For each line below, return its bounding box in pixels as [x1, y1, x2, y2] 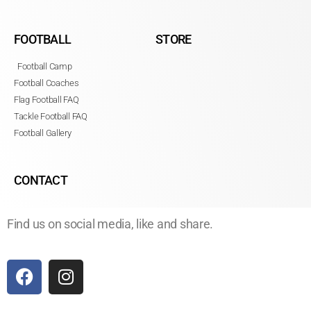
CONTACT [14, 172, 67, 187]
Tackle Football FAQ [14, 110, 87, 121]
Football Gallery [14, 127, 72, 138]
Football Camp [17, 60, 72, 72]
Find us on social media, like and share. [7, 216, 214, 231]
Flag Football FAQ [14, 94, 79, 105]
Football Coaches [14, 77, 79, 88]
